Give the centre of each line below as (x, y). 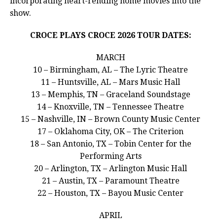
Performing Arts (110, 156)
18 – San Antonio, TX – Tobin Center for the (110, 144)
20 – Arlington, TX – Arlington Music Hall (110, 169)
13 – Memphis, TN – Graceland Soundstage (110, 95)
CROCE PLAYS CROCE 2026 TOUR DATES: (110, 36)
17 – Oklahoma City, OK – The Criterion (110, 132)
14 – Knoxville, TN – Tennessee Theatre (110, 107)
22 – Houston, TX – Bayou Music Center (110, 193)
